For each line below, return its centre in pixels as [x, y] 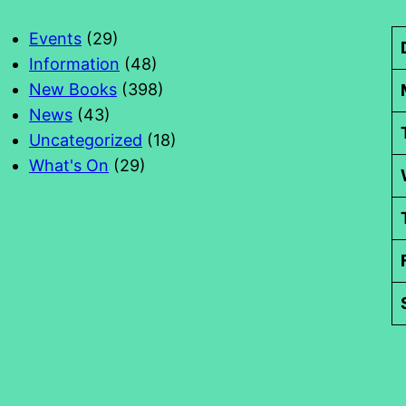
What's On [69, 165]
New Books [73, 89]
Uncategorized [86, 140]
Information [74, 64]
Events [55, 39]
